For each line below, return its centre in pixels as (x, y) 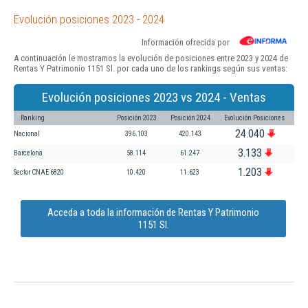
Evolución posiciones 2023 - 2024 (89, 19)
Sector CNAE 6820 (39, 172)
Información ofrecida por (186, 42)
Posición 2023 (137, 118)
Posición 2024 (190, 118)
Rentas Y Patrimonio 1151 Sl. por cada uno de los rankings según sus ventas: (151, 68)
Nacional (27, 133)
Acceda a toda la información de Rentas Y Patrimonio (153, 212)
